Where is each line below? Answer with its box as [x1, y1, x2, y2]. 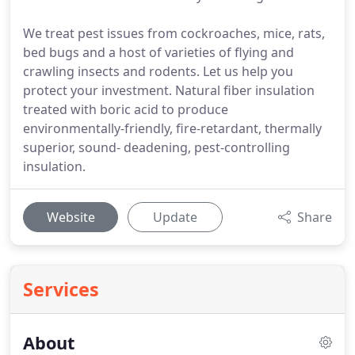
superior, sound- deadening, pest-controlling [23, 139, 290, 156]
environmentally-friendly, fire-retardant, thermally [23, 120, 322, 137]
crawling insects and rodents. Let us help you [23, 63, 293, 80]
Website [46, 208, 95, 226]
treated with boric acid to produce [23, 101, 228, 118]
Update [153, 208, 197, 226]
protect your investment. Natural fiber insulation [23, 82, 315, 99]
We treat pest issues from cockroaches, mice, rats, [23, 25, 325, 42]
